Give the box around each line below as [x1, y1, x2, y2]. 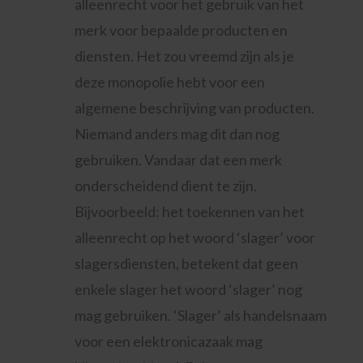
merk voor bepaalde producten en [74, 21, 288, 39]
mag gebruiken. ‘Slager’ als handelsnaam [74, 306, 327, 324]
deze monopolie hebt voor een [74, 73, 265, 91]
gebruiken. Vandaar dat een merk [74, 151, 282, 169]
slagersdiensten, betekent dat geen [74, 254, 298, 272]
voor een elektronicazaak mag [74, 332, 263, 350]
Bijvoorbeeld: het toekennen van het [74, 203, 305, 220]
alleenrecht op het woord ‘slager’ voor [74, 228, 315, 246]
